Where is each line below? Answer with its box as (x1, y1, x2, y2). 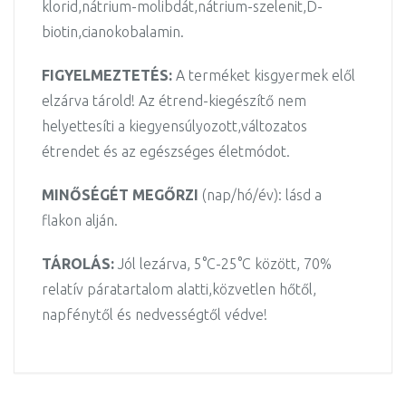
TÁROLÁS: (42, 256, 114, 272)
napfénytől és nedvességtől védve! (42, 306, 267, 323)
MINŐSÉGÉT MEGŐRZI (42, 187, 198, 203)
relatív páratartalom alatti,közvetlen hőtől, (42, 281, 316, 297)
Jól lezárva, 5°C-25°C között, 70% (114, 256, 332, 272)
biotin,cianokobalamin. (42, 24, 184, 40)
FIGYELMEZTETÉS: (42, 67, 172, 83)
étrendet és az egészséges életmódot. (42, 143, 290, 159)
